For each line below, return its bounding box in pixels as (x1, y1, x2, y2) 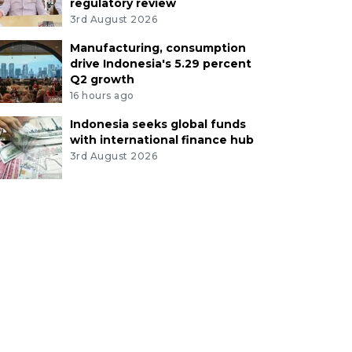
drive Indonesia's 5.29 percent (69, 56, 251, 71)
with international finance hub (69, 132, 254, 147)
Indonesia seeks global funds (69, 116, 246, 131)
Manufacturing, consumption (69, 40, 246, 55)
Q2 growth (69, 71, 134, 86)
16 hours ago (69, 89, 134, 101)
